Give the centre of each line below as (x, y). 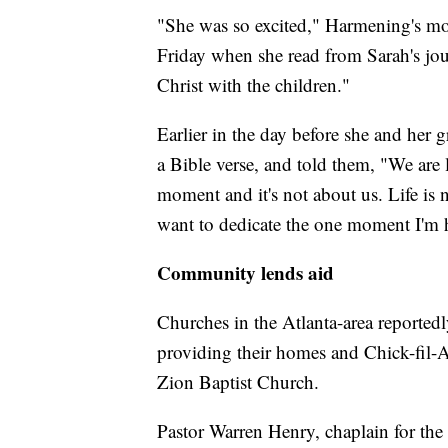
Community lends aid (245, 273)
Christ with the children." (253, 85)
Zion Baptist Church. (238, 382)
